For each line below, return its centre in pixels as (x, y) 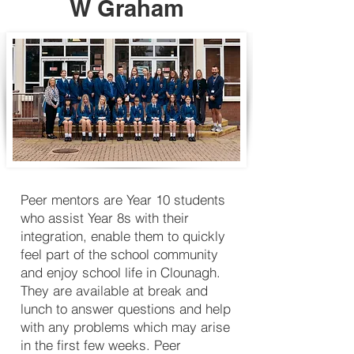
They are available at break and (114, 290)
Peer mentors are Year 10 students (123, 200)
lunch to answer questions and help (126, 309)
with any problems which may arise (125, 327)
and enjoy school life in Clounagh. (121, 272)
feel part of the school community (119, 254)
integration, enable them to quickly (123, 236)
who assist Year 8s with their (105, 218)
